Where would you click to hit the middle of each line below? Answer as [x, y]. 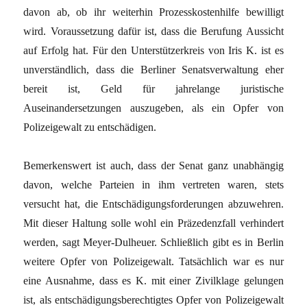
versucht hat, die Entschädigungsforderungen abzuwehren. [153, 204]
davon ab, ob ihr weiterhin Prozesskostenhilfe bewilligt [153, 12]
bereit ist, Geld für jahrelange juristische [153, 88]
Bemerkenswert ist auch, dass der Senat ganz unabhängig [153, 165]
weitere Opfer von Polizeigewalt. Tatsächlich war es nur [153, 261]
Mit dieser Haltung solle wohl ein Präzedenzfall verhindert [153, 223]
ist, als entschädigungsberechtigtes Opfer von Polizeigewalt [153, 299]
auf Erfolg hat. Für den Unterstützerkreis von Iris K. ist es [153, 50]
